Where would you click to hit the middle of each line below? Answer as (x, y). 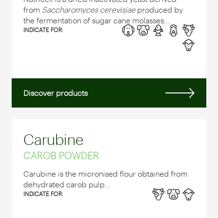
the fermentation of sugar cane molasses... (97, 20)
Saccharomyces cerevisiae (89, 9)
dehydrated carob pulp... (67, 184)
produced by (159, 9)
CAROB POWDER (61, 155)
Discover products (55, 92)
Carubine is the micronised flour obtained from (105, 173)
